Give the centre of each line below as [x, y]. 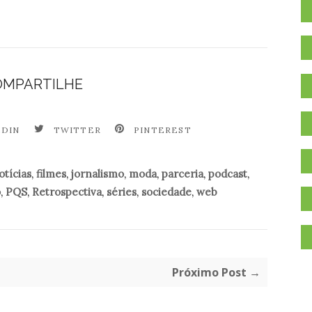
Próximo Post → [216, 272]
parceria [182, 173]
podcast [228, 173]
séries [121, 192]
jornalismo [97, 173]
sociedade [166, 192]
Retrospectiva [67, 192]
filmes [51, 173]
